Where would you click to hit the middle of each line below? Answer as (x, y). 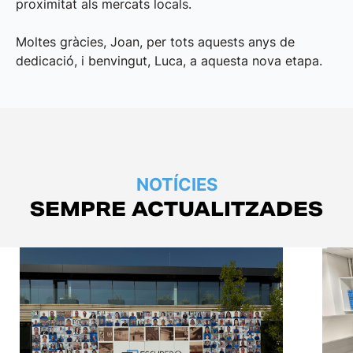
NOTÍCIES (176, 184)
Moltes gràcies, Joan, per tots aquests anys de (155, 42)
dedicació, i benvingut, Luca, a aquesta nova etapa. (169, 61)
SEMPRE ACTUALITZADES (176, 210)
